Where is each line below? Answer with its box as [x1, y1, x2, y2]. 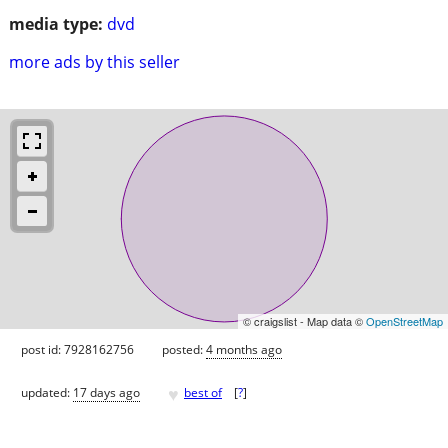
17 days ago [73, 384, 140, 402]
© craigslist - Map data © [243, 312, 366, 329]
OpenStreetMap [366, 312, 443, 329]
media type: [9, 12, 103, 35]
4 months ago [206, 340, 282, 358]
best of [184, 384, 222, 402]
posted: [162, 340, 206, 358]
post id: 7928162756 [21, 340, 134, 358]
